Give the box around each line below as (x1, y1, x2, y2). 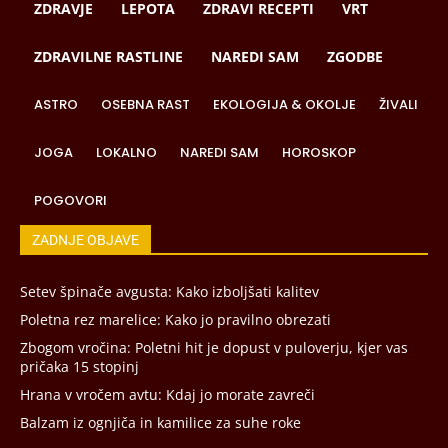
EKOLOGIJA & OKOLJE (213, 95, 356, 115)
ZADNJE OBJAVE (32, 232, 139, 249)
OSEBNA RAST (101, 95, 190, 115)
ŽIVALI (379, 95, 418, 115)
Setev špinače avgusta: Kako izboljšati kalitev (20, 282, 319, 302)
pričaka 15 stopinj (20, 357, 139, 377)
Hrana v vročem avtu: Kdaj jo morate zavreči (20, 385, 315, 405)
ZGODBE (327, 47, 383, 67)
